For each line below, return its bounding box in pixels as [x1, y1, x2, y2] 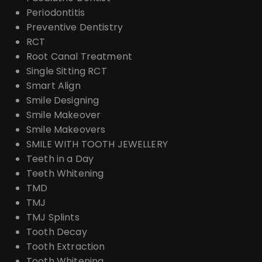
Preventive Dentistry [26, 20, 123, 34]
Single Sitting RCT [26, 64, 107, 78]
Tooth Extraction [26, 239, 105, 253]
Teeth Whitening [26, 166, 104, 180]
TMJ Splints [26, 210, 80, 224]
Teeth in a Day [26, 151, 94, 166]
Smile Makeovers [26, 122, 106, 136]
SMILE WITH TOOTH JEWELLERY [26, 137, 168, 151]
